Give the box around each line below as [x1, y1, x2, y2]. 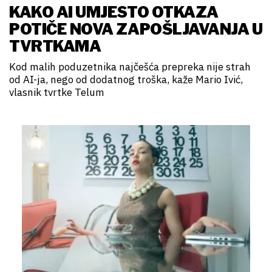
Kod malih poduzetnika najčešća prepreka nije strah [9, 60, 251, 74]
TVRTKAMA [9, 37, 101, 56]
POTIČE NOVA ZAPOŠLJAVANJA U [9, 20, 263, 39]
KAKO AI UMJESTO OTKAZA [9, 3, 219, 22]
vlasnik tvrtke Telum [9, 86, 104, 100]
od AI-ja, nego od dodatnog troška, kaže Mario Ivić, [9, 73, 243, 87]
